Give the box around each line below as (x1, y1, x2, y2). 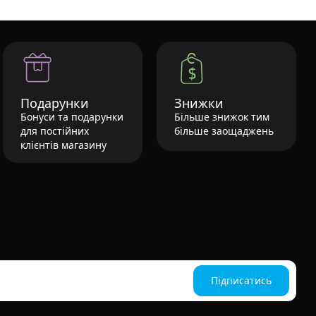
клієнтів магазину (20, 138, 107, 152)
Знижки (174, 95, 224, 112)
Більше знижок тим (174, 110, 269, 124)
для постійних (20, 124, 89, 138)
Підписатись (210, 274, 272, 288)
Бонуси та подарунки (20, 110, 123, 124)
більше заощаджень (174, 124, 274, 138)
